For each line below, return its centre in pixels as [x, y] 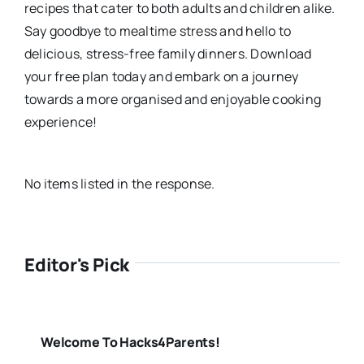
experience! [61, 121]
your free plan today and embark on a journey [161, 76]
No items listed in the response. [119, 183]
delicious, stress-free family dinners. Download [168, 53]
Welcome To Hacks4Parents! [130, 342]
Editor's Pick [77, 264]
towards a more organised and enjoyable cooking [173, 99]
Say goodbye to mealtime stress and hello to [158, 30]
